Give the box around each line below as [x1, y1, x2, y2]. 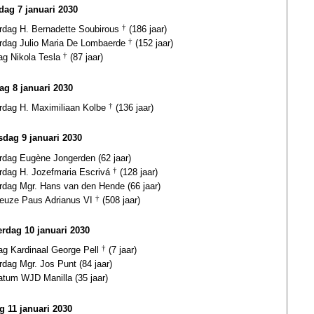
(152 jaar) [132, 38, 173, 49]
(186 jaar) [126, 24, 167, 35]
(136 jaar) [113, 102, 153, 113]
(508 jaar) [100, 194, 140, 205]
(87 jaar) [67, 52, 103, 63]
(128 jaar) [117, 166, 158, 177]
